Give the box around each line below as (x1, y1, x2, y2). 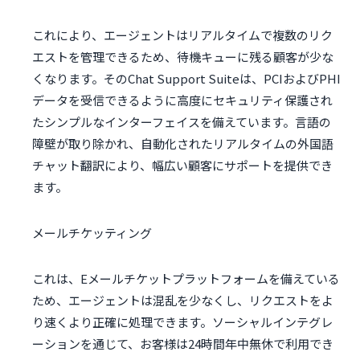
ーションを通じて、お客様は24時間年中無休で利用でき (32, 335, 333, 353)
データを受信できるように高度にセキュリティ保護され (32, 92, 333, 109)
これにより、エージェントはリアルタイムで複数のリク (32, 27, 333, 44)
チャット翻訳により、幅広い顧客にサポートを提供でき (32, 157, 333, 174)
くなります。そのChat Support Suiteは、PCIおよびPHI (32, 70, 341, 88)
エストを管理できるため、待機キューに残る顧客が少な (32, 48, 333, 66)
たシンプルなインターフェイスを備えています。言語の (32, 113, 331, 131)
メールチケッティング (32, 224, 152, 242)
